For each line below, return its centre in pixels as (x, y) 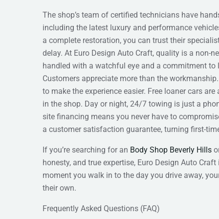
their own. (59, 188)
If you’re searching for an (86, 150)
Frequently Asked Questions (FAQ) (101, 208)
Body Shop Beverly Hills (171, 150)
